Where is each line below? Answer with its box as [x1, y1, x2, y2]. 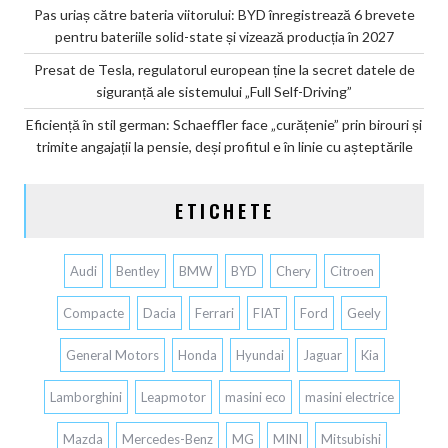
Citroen [330, 263, 374, 280]
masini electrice [305, 389, 394, 406]
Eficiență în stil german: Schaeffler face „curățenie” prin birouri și [26, 116, 422, 134]
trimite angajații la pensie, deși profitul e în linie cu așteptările [35, 138, 413, 156]
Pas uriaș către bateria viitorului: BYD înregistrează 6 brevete [33, 6, 415, 24]
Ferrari [195, 305, 234, 322]
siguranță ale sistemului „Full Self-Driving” [96, 83, 352, 101]
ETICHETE [175, 198, 275, 225]
